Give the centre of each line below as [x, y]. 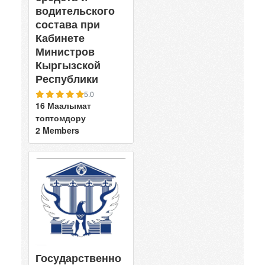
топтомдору [61, 117]
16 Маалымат [63, 105]
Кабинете [60, 38]
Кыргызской [68, 65]
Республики [67, 78]
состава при [68, 24]
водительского [75, 10]
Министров [65, 51]
